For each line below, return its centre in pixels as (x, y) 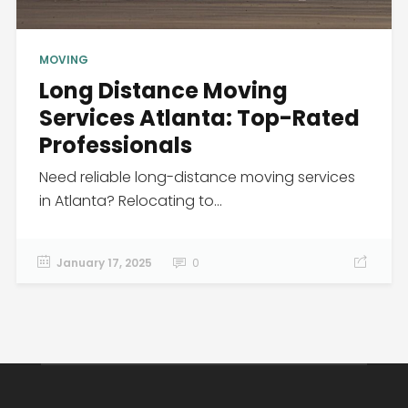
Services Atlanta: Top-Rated (199, 117)
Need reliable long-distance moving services (197, 177)
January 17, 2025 (104, 262)
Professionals (115, 145)
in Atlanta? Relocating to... (130, 200)
